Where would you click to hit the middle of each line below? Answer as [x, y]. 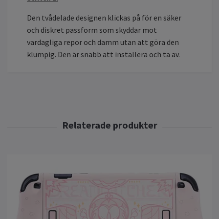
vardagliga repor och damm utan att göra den [103, 42]
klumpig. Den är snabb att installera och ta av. [103, 54]
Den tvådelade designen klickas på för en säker [104, 17]
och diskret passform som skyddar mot [92, 30]
